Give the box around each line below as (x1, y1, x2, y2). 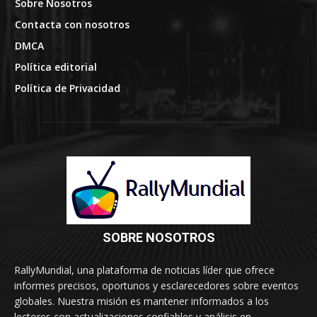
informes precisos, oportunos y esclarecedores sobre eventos (14, 279, 299, 293)
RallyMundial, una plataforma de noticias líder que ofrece (14, 263, 275, 277)
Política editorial (14, 59, 97, 74)
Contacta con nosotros (14, 17, 129, 31)
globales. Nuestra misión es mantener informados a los (14, 294, 269, 309)
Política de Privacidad (14, 81, 120, 95)
